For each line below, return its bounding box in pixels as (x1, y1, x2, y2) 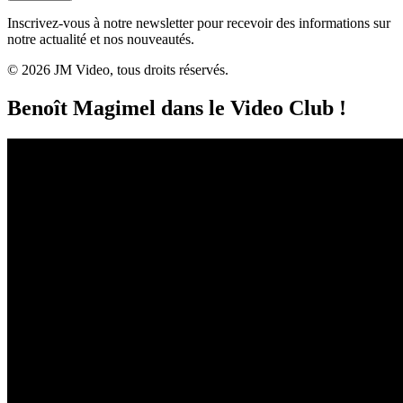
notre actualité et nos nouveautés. (7, 31, 194, 47)
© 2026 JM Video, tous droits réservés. (7, 61, 228, 77)
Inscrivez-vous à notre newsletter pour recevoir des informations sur (7, 14, 390, 31)
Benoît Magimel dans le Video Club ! (7, 95, 346, 120)
